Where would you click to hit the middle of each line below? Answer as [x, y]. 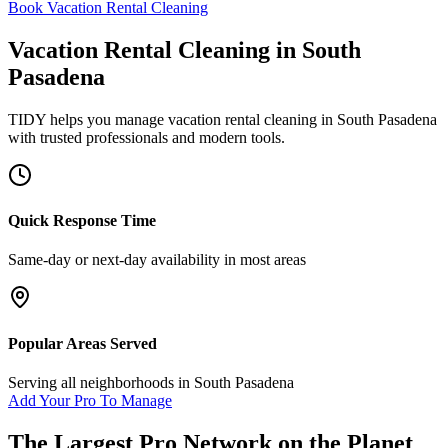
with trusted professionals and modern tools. [146, 137]
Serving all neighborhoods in [101, 382]
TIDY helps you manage [88, 119]
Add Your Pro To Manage [90, 400]
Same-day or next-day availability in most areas [157, 260]
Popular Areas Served [82, 343]
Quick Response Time [82, 221]
